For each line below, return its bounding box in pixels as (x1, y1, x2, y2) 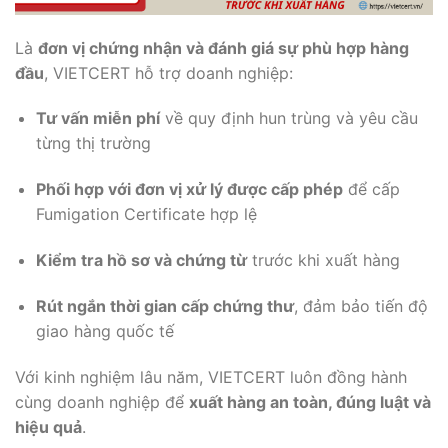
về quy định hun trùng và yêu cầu (159, 108, 418, 129)
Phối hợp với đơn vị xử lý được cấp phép (35, 179, 343, 200)
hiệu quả (15, 416, 82, 437)
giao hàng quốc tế (35, 320, 174, 341)
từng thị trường (35, 133, 151, 154)
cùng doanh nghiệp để (15, 391, 189, 412)
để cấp (342, 179, 400, 200)
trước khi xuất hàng (246, 250, 400, 271)
